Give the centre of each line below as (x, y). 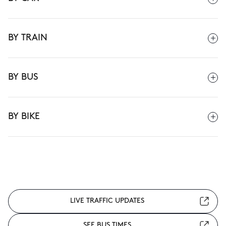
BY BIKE (24, 117)
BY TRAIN (28, 38)
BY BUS (23, 77)
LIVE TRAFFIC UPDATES (107, 201)
